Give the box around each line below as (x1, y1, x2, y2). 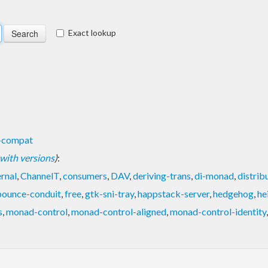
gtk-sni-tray (85, 187, 134, 199)
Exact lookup (68, 27, 116, 38)
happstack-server (138, 187, 209, 199)
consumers (63, 169, 107, 181)
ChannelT (20, 169, 59, 181)
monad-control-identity (170, 205, 266, 217)
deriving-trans (133, 169, 191, 181)
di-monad (194, 169, 234, 181)
